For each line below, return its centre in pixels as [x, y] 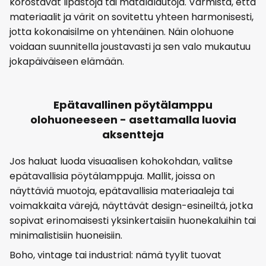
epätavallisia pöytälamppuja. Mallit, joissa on [112, 176]
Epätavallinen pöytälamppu [133, 105]
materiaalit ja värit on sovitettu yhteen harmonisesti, [132, 17]
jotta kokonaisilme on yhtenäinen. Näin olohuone [122, 32]
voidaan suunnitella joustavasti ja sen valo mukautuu [130, 47]
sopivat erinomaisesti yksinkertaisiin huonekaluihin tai [133, 221]
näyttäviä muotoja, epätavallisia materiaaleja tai [122, 191]
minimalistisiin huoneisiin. [66, 236]
